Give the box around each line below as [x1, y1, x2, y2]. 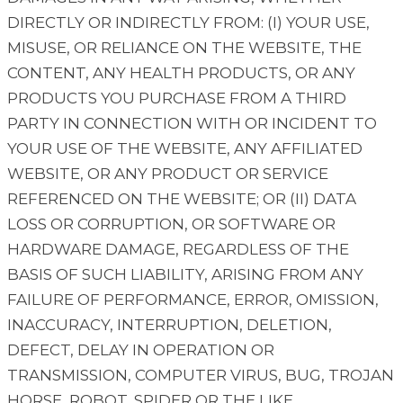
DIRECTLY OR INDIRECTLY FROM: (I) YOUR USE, [7, 13, 370, 32]
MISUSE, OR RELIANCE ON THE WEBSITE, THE [7, 39, 362, 58]
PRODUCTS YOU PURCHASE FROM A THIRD [7, 89, 346, 108]
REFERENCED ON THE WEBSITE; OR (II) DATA [7, 190, 356, 209]
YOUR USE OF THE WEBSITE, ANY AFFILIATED [7, 139, 363, 158]
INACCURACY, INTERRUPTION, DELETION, [7, 316, 332, 335]
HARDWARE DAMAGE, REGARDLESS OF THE [7, 240, 349, 259]
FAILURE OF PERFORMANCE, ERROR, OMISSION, [7, 291, 379, 309]
